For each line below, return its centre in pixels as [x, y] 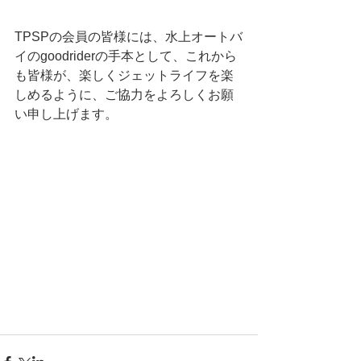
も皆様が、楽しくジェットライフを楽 [124, 75]
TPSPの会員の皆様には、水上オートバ [129, 37]
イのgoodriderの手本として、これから [126, 56]
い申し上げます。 [66, 114]
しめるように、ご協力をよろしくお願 [124, 95]
